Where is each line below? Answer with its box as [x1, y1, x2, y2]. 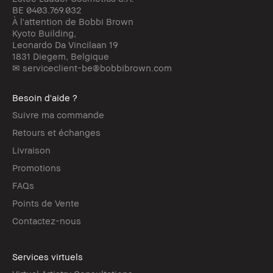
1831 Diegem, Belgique [12, 50, 109, 62]
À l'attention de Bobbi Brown [12, 15, 133, 27]
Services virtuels [12, 250, 83, 262]
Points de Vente [12, 197, 79, 208]
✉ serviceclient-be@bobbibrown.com [12, 62, 172, 73]
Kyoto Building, [12, 27, 76, 38]
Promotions [12, 161, 61, 173]
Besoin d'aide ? [12, 91, 77, 103]
